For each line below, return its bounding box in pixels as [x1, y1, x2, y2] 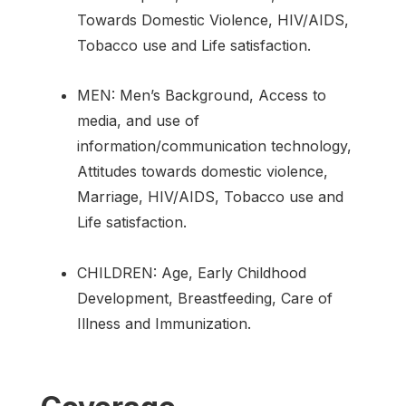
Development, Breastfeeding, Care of [77, 288, 333, 307]
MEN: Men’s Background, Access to [77, 86, 326, 105]
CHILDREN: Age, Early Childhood [77, 263, 306, 282]
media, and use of [77, 111, 199, 130]
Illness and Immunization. [77, 314, 251, 333]
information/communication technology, [77, 137, 352, 156]
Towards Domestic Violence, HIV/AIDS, [77, 11, 349, 30]
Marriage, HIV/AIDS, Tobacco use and [77, 188, 343, 207]
